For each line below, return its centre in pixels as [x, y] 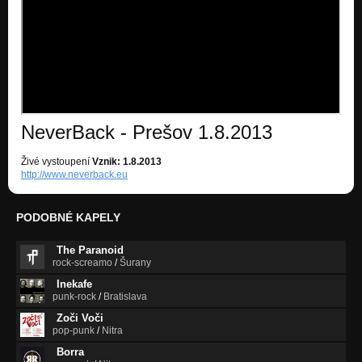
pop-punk [74, 330]
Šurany [135, 262]
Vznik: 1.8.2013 [127, 161]
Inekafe [74, 284]
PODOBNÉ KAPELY [68, 217]
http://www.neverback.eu [74, 174]
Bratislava [125, 296]
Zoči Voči [80, 318]
